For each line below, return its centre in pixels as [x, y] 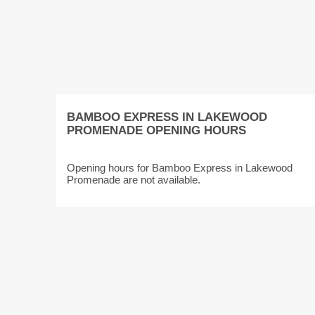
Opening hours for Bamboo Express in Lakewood [179, 168]
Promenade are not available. [133, 180]
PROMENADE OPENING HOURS [156, 130]
